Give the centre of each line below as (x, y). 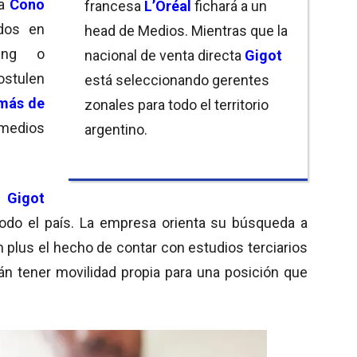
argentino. (116, 129)
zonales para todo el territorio (177, 104)
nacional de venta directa (165, 55)
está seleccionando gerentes (177, 80)
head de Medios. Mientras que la (186, 30)
